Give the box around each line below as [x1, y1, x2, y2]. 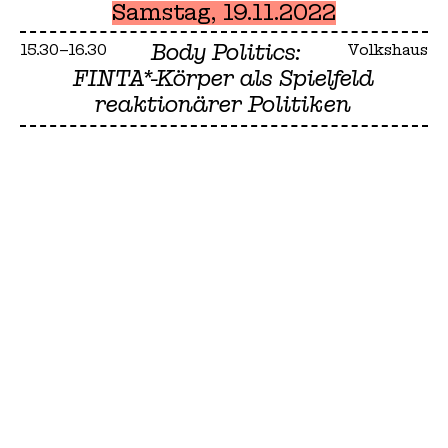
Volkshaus [347, 42, 428, 59]
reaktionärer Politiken [96, 93, 352, 118]
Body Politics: [152, 41, 302, 66]
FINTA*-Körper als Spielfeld [73, 67, 375, 92]
